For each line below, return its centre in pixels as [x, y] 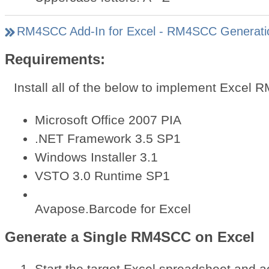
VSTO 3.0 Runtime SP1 [102, 176]
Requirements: [55, 59]
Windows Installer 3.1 [96, 157]
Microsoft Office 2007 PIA [108, 120]
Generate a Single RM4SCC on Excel [129, 237]
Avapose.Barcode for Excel [113, 209]
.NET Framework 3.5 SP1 [107, 139]
